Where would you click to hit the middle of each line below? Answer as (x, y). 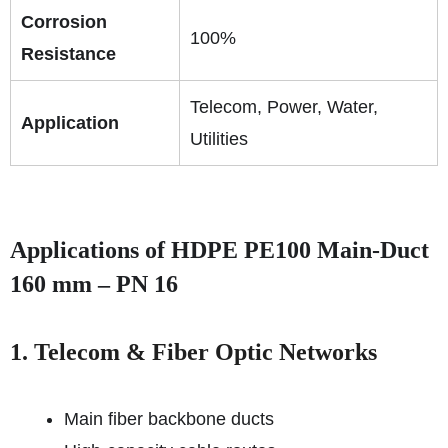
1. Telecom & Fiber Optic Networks (193, 352)
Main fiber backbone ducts (169, 419)
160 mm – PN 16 (94, 284)
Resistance (68, 54)
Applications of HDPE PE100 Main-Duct (219, 250)
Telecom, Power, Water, (284, 107)
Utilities (219, 139)
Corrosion (64, 22)
